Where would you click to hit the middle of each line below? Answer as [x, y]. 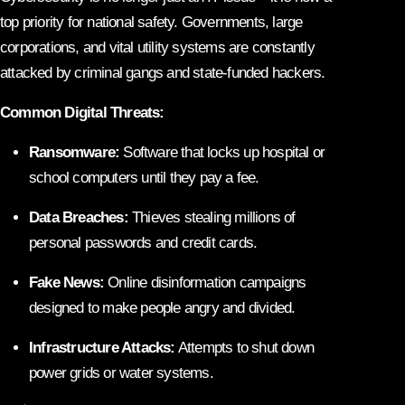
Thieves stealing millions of [212, 217]
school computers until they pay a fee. [144, 177]
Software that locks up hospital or [222, 152]
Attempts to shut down [245, 347]
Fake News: [66, 282]
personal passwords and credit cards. [143, 242]
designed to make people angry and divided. [162, 307]
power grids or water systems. [121, 372]
